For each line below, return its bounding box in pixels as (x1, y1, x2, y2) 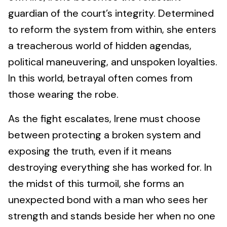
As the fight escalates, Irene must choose (8, 111, 201, 125)
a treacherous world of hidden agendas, (8, 39, 192, 52)
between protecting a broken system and (8, 128, 201, 141)
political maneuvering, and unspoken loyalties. (8, 55, 217, 68)
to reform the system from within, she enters (8, 22, 216, 36)
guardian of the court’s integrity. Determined (8, 6, 214, 20)
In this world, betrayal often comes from (8, 71, 193, 85)
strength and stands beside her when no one (8, 209, 215, 222)
